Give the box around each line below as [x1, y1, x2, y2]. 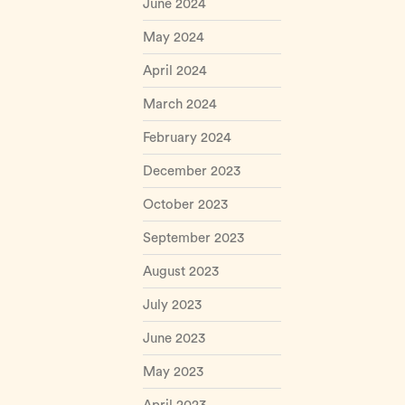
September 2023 [142, 231, 244, 245]
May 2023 [142, 365, 203, 379]
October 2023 [142, 198, 228, 212]
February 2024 [142, 131, 231, 145]
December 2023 [142, 165, 240, 178]
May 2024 [142, 31, 204, 44]
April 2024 [142, 64, 207, 78]
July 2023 [142, 298, 202, 312]
